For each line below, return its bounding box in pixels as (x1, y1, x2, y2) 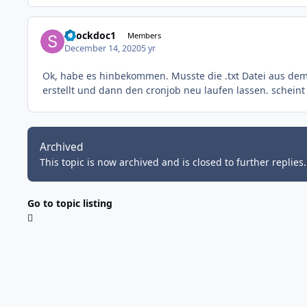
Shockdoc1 (64, 29, 116, 42)
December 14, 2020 (64, 42, 142, 54)
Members (127, 30, 161, 41)
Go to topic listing (27, 196, 112, 210)
